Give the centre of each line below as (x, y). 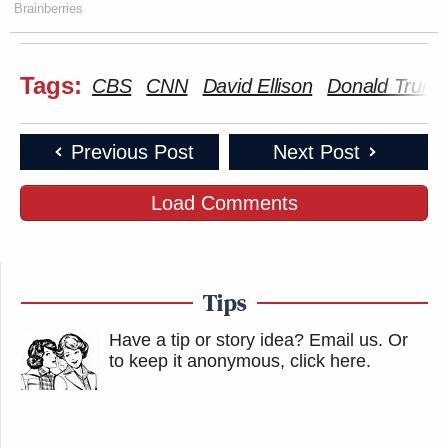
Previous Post (132, 151)
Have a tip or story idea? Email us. (246, 339)
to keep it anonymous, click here (237, 360)
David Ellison (257, 85)
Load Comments (224, 202)
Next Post (316, 151)
